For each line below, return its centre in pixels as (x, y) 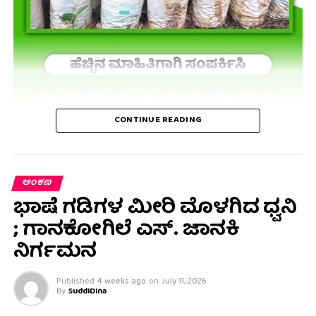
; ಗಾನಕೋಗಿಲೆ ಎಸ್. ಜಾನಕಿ (126, 231)
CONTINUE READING (158, 121)
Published (75, 282)
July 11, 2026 (184, 282)
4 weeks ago (121, 282)
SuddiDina (87, 292)
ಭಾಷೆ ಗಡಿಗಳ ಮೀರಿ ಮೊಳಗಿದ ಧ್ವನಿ (155, 209)
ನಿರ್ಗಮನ (55, 253)
